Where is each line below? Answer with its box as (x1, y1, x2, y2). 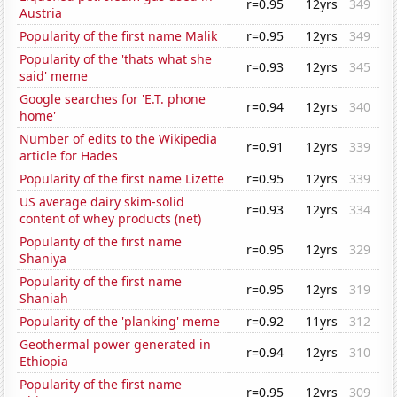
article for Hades (19, 147, 119, 165)
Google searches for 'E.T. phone (19, 90, 206, 108)
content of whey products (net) (19, 210, 202, 228)
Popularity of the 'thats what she (19, 51, 213, 68)
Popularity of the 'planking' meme (19, 313, 221, 331)
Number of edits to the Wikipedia (19, 130, 218, 148)
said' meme (19, 67, 89, 85)
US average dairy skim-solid (19, 193, 185, 211)
